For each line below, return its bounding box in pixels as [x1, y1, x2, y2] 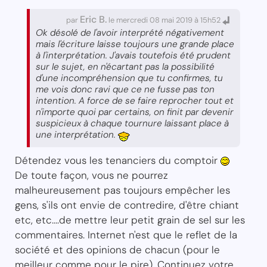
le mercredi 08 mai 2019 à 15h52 [107, 14, 222, 25]
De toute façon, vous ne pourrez [15, 168, 168, 182]
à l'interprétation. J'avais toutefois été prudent [36, 49, 231, 61]
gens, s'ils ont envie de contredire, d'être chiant [15, 198, 239, 212]
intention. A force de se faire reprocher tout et [36, 94, 234, 107]
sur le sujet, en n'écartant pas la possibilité [36, 60, 215, 73]
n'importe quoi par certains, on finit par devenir [36, 105, 234, 118]
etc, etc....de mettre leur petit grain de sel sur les [15, 213, 245, 226]
